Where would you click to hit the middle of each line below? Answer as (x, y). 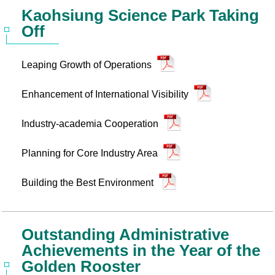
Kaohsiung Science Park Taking (140, 15)
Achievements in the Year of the (141, 250)
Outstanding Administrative (125, 234)
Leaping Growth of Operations (88, 65)
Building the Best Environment (89, 183)
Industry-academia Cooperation (91, 124)
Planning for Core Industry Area (91, 153)
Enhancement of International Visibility (106, 94)
